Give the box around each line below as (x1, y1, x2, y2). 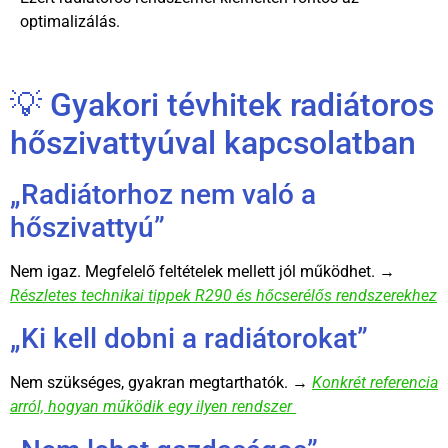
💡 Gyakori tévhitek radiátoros (10, 86, 434, 125)
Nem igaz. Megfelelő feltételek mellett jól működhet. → (10, 262, 395, 282)
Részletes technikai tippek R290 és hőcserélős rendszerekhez (10, 286, 437, 306)
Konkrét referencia (312, 373, 438, 393)
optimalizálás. (20, 11, 120, 31)
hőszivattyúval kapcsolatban (10, 124, 416, 163)
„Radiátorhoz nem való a (10, 178, 316, 212)
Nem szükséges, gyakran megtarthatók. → (10, 373, 312, 393)
